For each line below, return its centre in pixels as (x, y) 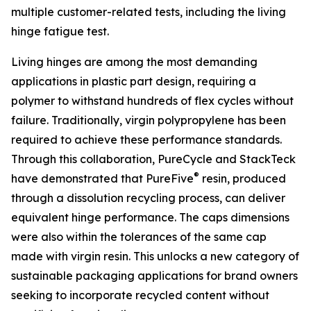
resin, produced (243, 178)
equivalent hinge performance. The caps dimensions (150, 217)
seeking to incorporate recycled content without (140, 295)
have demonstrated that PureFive (102, 178)
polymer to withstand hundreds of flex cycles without (152, 101)
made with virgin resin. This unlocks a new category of (155, 256)
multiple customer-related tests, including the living (149, 12)
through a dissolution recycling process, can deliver (148, 198)
